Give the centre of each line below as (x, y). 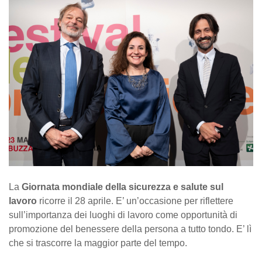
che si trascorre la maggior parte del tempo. (98, 243)
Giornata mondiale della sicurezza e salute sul (123, 187)
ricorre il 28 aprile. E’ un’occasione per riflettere (135, 201)
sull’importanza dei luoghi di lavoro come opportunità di (123, 215)
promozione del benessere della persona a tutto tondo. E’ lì (130, 229)
